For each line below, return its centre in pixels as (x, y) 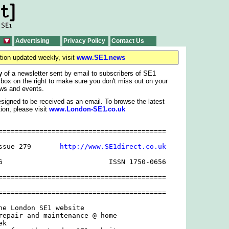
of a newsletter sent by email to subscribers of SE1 (79, 73)
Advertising (32, 41)
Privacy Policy (84, 41)
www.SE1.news (101, 58)
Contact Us (128, 41)
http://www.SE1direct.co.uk (113, 147)
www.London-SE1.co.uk (87, 109)
